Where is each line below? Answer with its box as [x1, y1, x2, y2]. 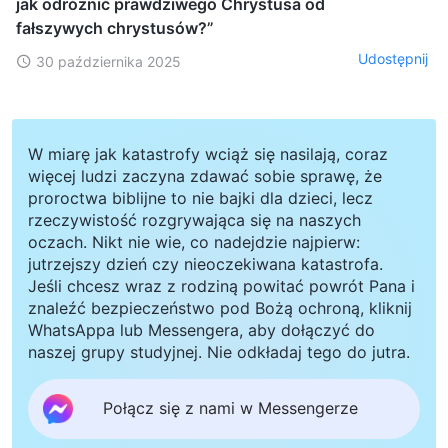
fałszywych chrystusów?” [16, 17, 214, 38]
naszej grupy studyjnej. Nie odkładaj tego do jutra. [28, 341, 410, 362]
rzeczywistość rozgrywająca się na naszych [28, 209, 361, 230]
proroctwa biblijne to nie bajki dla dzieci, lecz [28, 187, 373, 208]
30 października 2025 [36, 52, 181, 70]
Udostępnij [358, 50, 428, 68]
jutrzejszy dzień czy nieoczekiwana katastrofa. [28, 253, 383, 274]
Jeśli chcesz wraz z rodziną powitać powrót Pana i [28, 275, 415, 296]
